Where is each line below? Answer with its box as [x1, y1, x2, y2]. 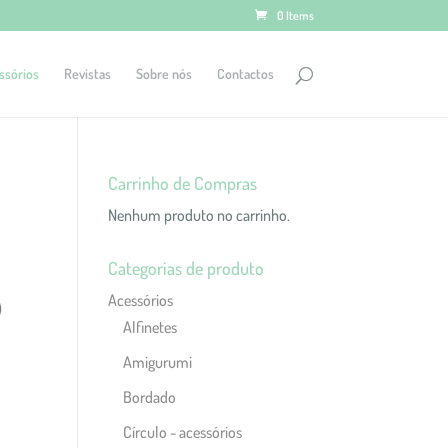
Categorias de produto [108, 257, 265, 279]
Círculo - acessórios [123, 422, 243, 442]
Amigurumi [123, 352, 193, 372]
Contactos [216, 65, 274, 82]
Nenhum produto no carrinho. [108, 205, 291, 225]
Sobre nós [135, 65, 192, 82]
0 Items [276, 8, 314, 23]
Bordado [123, 387, 177, 407]
